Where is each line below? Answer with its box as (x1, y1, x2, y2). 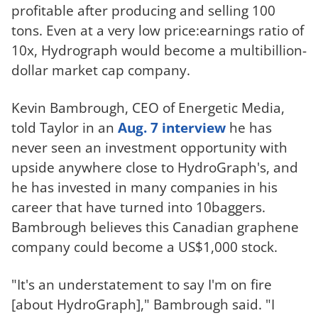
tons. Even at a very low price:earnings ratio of (11, 21, 304, 40)
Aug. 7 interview (118, 117, 226, 137)
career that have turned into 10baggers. (11, 197, 265, 216)
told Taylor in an (11, 117, 118, 137)
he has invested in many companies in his (11, 177, 278, 197)
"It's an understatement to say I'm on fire (11, 274, 272, 294)
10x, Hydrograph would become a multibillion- (11, 40, 307, 60)
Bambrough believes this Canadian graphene (11, 216, 299, 236)
